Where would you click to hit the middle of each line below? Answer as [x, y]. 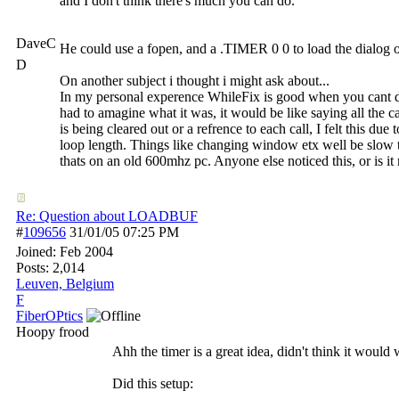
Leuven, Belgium [65, 284]
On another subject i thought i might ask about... [195, 81]
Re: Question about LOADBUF [107, 216]
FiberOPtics [49, 316]
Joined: [38, 252]
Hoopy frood [53, 332]
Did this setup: [153, 383]
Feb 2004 [86, 252]
